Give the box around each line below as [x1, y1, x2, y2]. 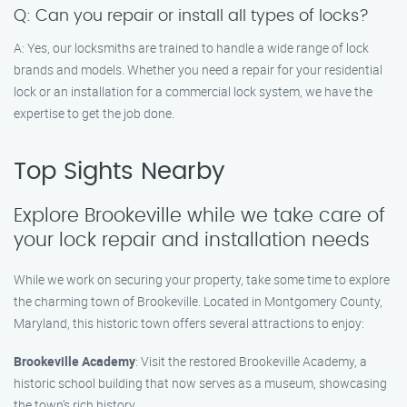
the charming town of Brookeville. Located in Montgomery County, [14, 293, 382, 310]
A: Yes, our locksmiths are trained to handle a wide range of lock [14, 39, 369, 56]
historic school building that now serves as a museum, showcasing [14, 374, 387, 392]
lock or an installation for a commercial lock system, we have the [14, 83, 372, 100]
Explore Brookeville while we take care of [14, 206, 385, 225]
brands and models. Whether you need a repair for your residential [14, 61, 382, 78]
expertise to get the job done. [14, 104, 174, 122]
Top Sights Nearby [14, 160, 224, 184]
